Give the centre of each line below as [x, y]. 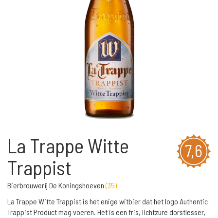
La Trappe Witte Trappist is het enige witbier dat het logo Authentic [108, 201]
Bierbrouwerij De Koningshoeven [56, 185]
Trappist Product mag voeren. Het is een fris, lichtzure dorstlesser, [107, 212]
